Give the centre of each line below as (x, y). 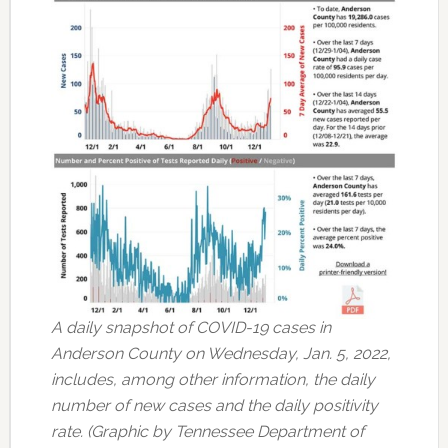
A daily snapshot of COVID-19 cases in (190, 327)
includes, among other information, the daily (212, 379)
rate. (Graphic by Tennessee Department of (207, 431)
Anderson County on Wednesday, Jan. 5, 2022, (220, 353)
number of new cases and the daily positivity (214, 405)
